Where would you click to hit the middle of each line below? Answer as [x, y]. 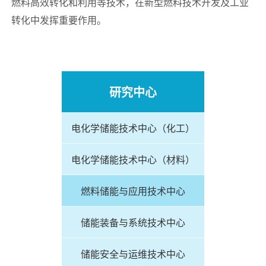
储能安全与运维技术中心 [133, 254]
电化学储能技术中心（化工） [133, 128]
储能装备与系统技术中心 [133, 223]
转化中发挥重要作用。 [58, 20]
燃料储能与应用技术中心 [133, 191]
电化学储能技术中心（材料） [133, 160]
